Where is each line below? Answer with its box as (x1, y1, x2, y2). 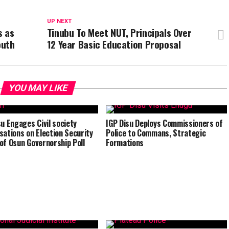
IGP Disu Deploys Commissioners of (106, 117, 223, 129)
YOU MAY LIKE (7, 83, 69, 93)
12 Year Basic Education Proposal (47, 37, 181, 52)
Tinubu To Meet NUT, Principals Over (47, 25, 192, 40)
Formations (106, 136, 144, 149)
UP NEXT (47, 18, 72, 25)
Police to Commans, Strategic (106, 127, 206, 139)
